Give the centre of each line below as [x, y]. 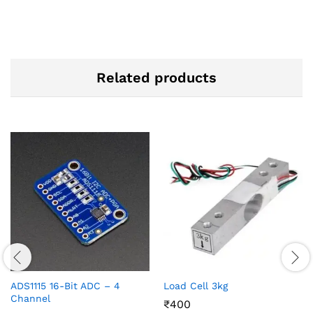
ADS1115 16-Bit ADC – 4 [65, 285]
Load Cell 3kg [196, 285]
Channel [30, 298]
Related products [156, 77]
